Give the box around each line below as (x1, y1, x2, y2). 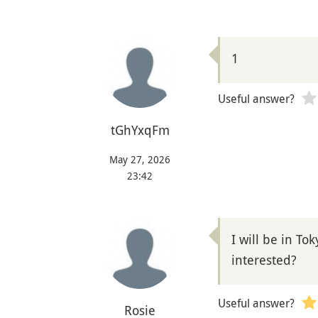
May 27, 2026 (109, 152, 170, 166)
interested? (231, 251, 297, 268)
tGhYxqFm (110, 121, 170, 138)
